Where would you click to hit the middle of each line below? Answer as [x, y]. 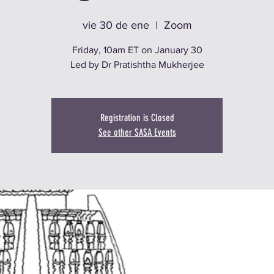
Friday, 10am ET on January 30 [137, 50]
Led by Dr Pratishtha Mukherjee [137, 64]
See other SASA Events [137, 132]
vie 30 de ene [116, 25]
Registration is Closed [137, 117]
